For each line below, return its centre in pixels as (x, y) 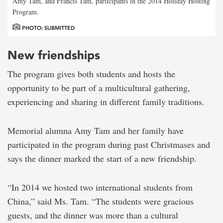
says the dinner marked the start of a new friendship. (102, 158)
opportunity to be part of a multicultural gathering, (99, 87)
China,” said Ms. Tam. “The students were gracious (101, 201)
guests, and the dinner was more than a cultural (93, 215)
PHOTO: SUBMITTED (48, 28)
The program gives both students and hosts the (91, 73)
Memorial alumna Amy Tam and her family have (96, 130)
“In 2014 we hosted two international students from (100, 187)
